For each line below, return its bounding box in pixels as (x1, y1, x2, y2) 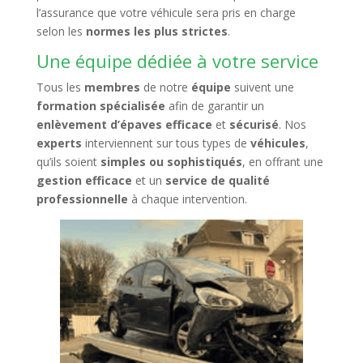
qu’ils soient (36, 154, 100, 169)
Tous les (36, 79, 84, 95)
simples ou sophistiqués (100, 154, 242, 169)
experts (36, 135, 82, 151)
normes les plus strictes (85, 23, 228, 39)
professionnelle (36, 191, 128, 207)
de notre (139, 79, 191, 95)
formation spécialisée (36, 98, 165, 113)
